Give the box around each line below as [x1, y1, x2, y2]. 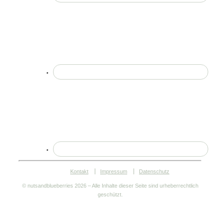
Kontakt [70, 168, 88, 174]
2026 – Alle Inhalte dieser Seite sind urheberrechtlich [74, 182, 198, 189]
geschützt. [97, 191, 123, 197]
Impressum [100, 168, 127, 174]
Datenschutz [139, 168, 169, 174]
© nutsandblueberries [22, 182, 75, 189]
